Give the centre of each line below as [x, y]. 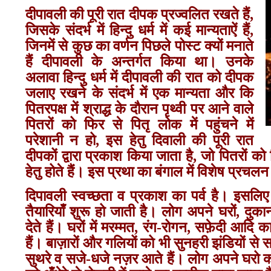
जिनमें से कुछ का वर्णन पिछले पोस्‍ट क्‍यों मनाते [140, 46]
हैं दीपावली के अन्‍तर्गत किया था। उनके [140, 62]
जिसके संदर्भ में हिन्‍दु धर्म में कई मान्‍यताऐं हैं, [140, 31]
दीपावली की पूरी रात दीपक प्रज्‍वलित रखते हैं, [140, 15]
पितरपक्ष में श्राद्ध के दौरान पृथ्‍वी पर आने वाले [140, 109]
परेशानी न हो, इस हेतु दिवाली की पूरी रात [140, 141]
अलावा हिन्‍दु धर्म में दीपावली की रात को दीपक [140, 78]
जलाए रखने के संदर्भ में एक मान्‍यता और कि [140, 93]
